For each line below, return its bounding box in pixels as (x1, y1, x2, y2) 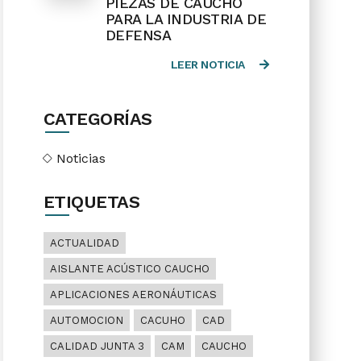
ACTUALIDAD (49, 237, 119, 249)
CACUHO (139, 314, 185, 326)
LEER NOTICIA (170, 58, 248, 71)
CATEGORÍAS (43, 109, 152, 129)
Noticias (56, 151, 106, 166)
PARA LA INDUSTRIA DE (105, 10, 267, 27)
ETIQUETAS (43, 192, 140, 212)
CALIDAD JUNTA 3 (49, 340, 144, 352)
